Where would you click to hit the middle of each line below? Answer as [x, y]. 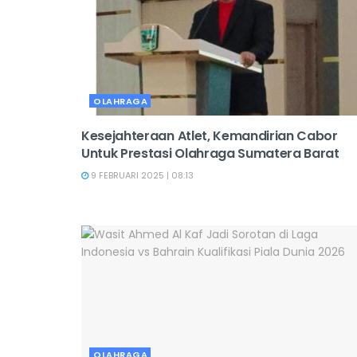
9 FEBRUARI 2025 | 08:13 [141, 175]
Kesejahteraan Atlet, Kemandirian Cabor [210, 136]
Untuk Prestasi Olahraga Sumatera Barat [212, 153]
